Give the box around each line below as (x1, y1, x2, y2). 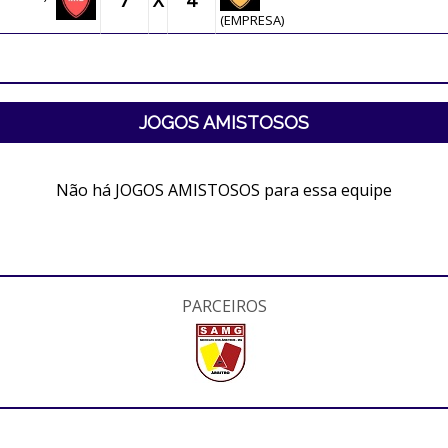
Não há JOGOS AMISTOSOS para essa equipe (56, 179, 392, 201)
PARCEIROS (181, 295, 267, 317)
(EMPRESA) (219, 11, 284, 29)
